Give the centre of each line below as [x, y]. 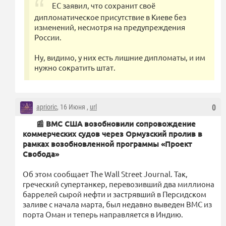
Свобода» [41, 154]
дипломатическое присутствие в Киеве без [110, 17]
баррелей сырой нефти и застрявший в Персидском [115, 194]
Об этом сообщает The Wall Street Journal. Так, [105, 174]
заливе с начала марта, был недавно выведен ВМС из [117, 204]
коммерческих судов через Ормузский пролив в [112, 133]
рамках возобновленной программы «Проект [107, 144]
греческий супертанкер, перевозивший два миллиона [119, 184]
